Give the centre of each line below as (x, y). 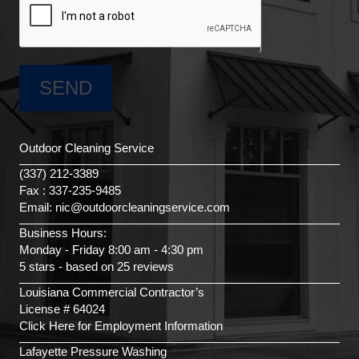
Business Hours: (63, 232)
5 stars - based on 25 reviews (97, 266)
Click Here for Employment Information (121, 325)
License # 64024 (62, 309)
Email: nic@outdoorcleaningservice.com (125, 207)
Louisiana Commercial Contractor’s (112, 292)
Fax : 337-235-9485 (70, 190)
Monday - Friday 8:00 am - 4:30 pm (111, 249)
